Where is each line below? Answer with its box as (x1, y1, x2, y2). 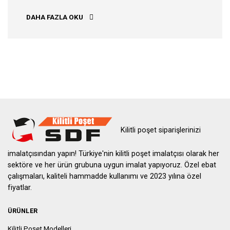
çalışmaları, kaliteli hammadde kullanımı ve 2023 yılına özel (8, 171, 201, 181)
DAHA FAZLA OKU (26, 13, 85, 22)
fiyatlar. (8, 183, 32, 192)
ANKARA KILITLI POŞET (84, 12, 160, 21)
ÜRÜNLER (8, 206, 38, 215)
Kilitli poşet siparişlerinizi (121, 125, 201, 135)
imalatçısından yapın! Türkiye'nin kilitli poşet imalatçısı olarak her (8, 149, 219, 158)
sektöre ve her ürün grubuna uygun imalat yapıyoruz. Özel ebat (8, 160, 216, 169)
